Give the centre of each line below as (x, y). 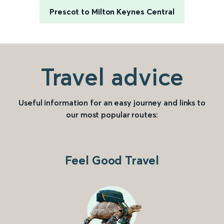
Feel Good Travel (112, 160)
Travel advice (112, 77)
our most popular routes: (112, 115)
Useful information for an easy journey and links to (112, 103)
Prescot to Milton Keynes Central (112, 12)
